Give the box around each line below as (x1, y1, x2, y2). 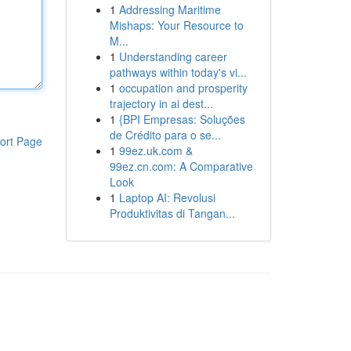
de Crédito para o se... (109, 127, 221, 143)
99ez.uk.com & (118, 143, 193, 158)
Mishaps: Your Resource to (109, 17, 244, 33)
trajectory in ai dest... (109, 96, 213, 111)
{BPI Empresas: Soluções (118, 111, 245, 127)
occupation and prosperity (118, 80, 248, 96)
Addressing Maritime (118, 2, 221, 17)
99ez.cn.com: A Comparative (109, 158, 253, 174)
